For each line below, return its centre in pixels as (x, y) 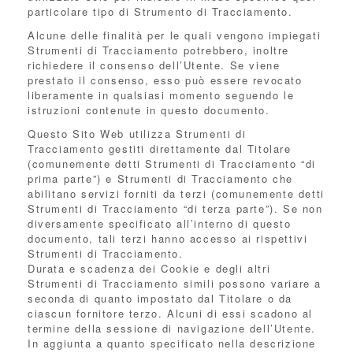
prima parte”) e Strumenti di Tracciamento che (161, 178)
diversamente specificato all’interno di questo (160, 223)
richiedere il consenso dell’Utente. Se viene (154, 65)
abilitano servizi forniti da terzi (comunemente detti (176, 193)
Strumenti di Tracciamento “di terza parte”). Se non (175, 208)
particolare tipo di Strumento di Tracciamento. (160, 11)
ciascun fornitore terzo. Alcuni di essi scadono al (171, 313)
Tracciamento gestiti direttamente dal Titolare (160, 149)
